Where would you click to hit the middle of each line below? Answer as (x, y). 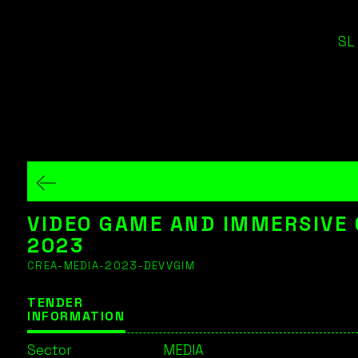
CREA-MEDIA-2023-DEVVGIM (111, 266)
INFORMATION (76, 316)
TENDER (56, 302)
